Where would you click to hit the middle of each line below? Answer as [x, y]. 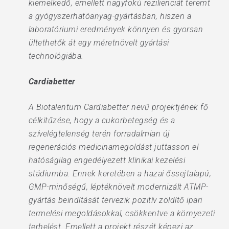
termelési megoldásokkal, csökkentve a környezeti [122, 213]
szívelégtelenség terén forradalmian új [99, 134]
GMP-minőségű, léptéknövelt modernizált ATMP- [118, 187]
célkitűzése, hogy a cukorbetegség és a [102, 120]
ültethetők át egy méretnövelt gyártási [99, 43]
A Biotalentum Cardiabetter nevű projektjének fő [118, 107]
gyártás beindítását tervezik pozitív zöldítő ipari [115, 200]
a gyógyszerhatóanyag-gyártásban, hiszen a [110, 16]
